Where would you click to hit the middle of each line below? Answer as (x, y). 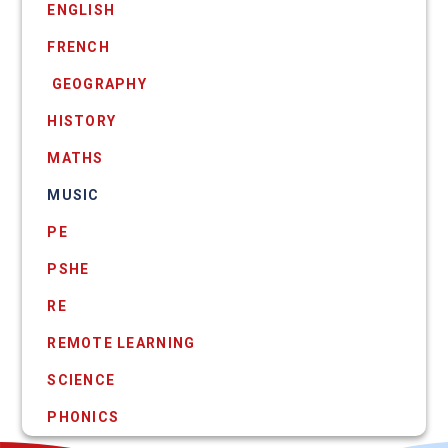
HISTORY (82, 120)
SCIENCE (81, 379)
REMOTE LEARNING (121, 342)
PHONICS (83, 416)
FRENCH (78, 46)
